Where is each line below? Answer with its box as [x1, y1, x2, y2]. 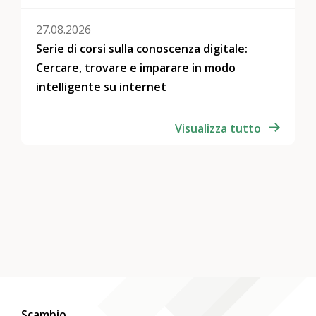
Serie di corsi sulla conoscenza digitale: [36, 41, 248, 57]
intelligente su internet [36, 79, 167, 95]
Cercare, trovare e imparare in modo [36, 60, 236, 76]
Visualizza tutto [175, 120, 262, 136]
